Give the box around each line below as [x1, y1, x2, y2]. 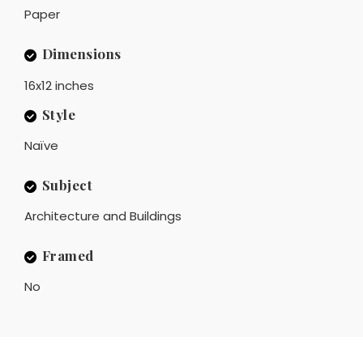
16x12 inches [24, 76, 94, 94]
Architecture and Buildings [24, 207, 181, 225]
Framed [41, 246, 94, 265]
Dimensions [41, 45, 122, 63]
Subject [41, 176, 92, 194]
